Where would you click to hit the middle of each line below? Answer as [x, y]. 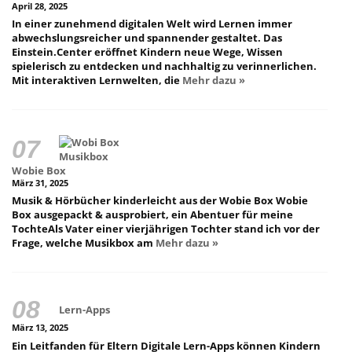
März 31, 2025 [40, 183]
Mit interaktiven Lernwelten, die [97, 81]
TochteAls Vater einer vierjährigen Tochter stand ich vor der [166, 229]
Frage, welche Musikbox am [84, 243]
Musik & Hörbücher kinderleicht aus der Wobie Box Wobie [160, 201]
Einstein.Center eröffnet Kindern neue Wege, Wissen [147, 52]
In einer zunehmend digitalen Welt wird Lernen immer [152, 24]
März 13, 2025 [40, 328]
